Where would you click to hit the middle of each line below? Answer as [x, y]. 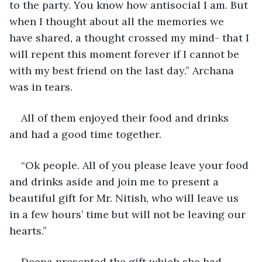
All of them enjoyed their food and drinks [126, 118]
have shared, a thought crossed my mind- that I [131, 37]
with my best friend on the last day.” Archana [123, 70]
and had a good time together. [87, 134]
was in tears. [42, 87]
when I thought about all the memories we [118, 21]
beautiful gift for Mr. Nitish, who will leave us [125, 198]
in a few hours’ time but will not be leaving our [129, 214]
